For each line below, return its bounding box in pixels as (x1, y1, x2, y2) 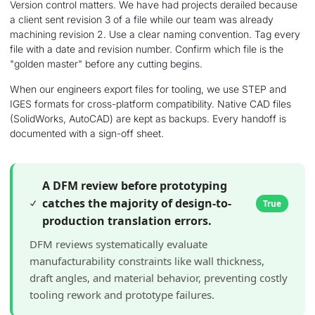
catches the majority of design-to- (42, 195, 232, 211)
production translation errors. (42, 212, 212, 229)
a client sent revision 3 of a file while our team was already (10, 13, 274, 26)
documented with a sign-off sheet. (10, 127, 164, 139)
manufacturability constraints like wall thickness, (30, 253, 264, 268)
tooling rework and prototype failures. (30, 287, 214, 302)
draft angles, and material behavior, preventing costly (30, 270, 288, 285)
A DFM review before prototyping (42, 177, 228, 193)
